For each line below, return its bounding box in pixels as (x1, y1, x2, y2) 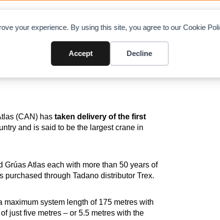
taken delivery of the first (55, 112, 146, 121)
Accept (68, 49, 93, 57)
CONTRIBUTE (149, 16, 201, 24)
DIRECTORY (75, 16, 123, 24)
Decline (126, 49, 152, 57)
